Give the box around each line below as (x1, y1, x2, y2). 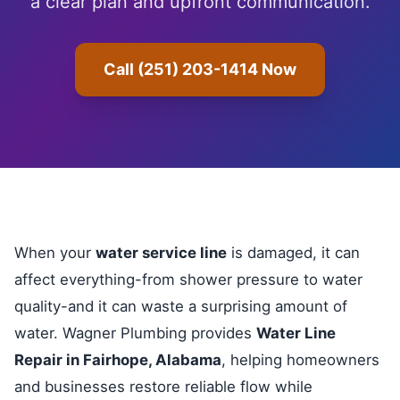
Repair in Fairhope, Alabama (14, 351, 221, 369)
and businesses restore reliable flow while (14, 378, 312, 396)
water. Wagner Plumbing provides (14, 324, 256, 342)
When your (14, 244, 96, 262)
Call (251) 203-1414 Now (104, 60, 296, 79)
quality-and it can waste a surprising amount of (14, 297, 347, 315)
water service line (96, 244, 227, 262)
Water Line (256, 324, 336, 342)
